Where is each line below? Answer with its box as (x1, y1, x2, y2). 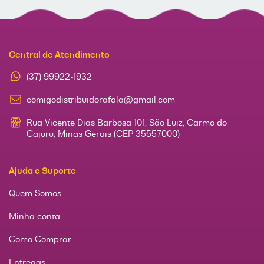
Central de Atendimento (9, 48, 110, 60)
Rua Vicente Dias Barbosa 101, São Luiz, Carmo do (27, 117, 227, 128)
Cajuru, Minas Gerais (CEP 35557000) (27, 128, 180, 140)
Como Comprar (9, 233, 71, 245)
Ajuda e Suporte (9, 165, 76, 177)
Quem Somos (9, 187, 61, 199)
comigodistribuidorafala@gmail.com (27, 94, 175, 105)
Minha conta (9, 210, 60, 222)
